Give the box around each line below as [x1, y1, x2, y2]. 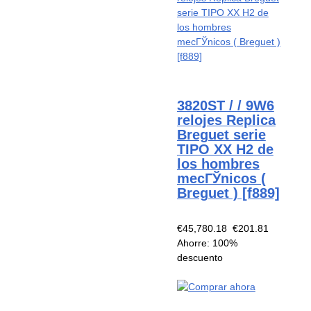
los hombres [176, 155, 260, 171]
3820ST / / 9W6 [176, 97, 274, 113]
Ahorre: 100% [176, 237, 237, 249]
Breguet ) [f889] [176, 185, 280, 201]
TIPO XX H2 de [176, 141, 274, 157]
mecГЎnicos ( [176, 170, 266, 186]
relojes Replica [176, 112, 276, 128]
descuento [176, 252, 223, 264]
